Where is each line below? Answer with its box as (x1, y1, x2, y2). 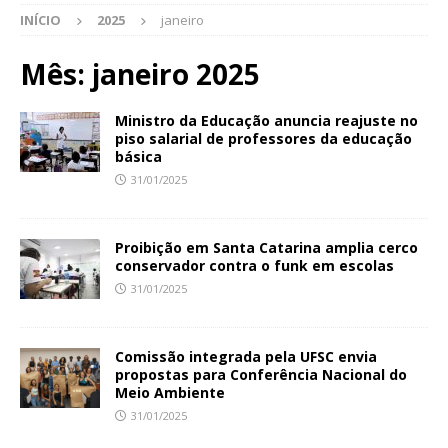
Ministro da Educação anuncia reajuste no (115, 111, 418, 131)
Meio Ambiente (115, 383, 225, 403)
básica (115, 147, 162, 167)
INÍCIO (20, 11, 61, 30)
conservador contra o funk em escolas (115, 256, 394, 276)
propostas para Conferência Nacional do (115, 365, 407, 385)
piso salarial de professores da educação (115, 129, 412, 149)
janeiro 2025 (92, 55, 260, 94)
